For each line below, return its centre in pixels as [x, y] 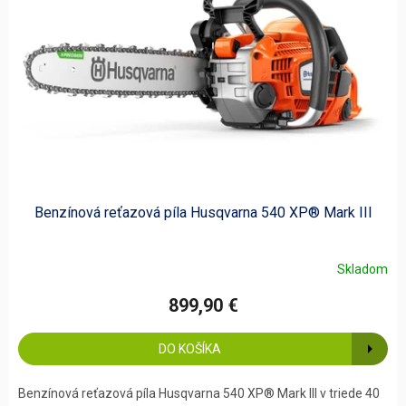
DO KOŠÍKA [189, 348]
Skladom [362, 270]
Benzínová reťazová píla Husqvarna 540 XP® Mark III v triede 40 [199, 393]
